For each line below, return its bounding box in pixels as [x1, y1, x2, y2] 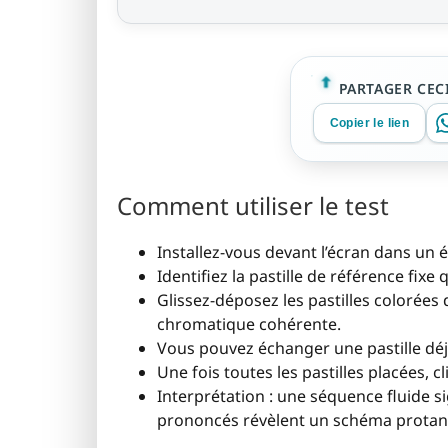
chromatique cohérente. [157, 313, 341, 336]
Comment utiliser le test [117, 189, 389, 223]
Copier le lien [329, 116, 410, 130]
